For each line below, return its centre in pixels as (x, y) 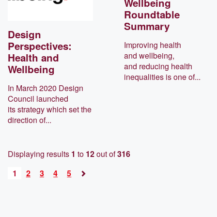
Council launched (38, 98)
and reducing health (158, 66)
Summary (147, 26)
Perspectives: (40, 46)
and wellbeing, (149, 56)
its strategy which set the (50, 109)
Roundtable (152, 15)
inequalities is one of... (162, 77)
